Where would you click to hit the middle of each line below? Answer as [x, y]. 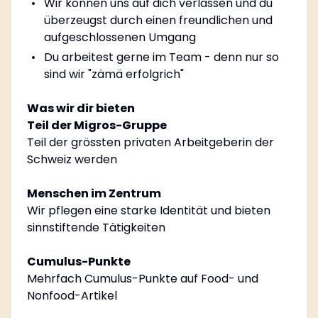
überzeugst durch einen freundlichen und [158, 20]
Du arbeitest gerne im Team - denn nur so [161, 57]
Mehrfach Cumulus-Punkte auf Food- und [142, 278]
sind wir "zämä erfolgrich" [114, 74]
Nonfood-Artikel [72, 295]
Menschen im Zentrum [94, 193]
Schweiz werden [72, 159]
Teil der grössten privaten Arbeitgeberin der [150, 142]
